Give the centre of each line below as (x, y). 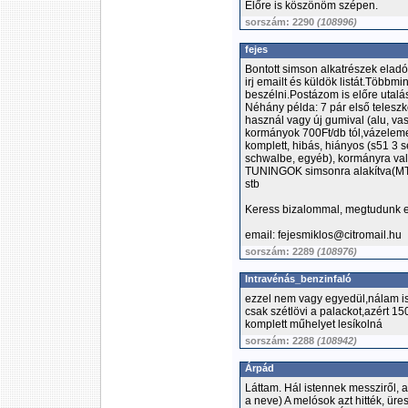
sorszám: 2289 (281, 251)
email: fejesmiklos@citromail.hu (323, 235)
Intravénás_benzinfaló (298, 279)
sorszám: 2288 (281, 341)
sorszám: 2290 (281, 22)
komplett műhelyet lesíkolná (314, 324)
